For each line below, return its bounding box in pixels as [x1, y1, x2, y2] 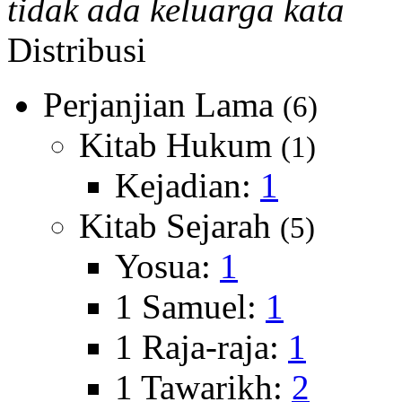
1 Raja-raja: [115, 328, 288, 366]
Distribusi [7, 31, 146, 69]
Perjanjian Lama [43, 85, 283, 124]
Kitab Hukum [79, 126, 281, 164]
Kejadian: [115, 166, 260, 205]
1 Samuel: [115, 287, 266, 326]
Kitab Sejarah [79, 206, 280, 245]
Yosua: [115, 247, 220, 285]
